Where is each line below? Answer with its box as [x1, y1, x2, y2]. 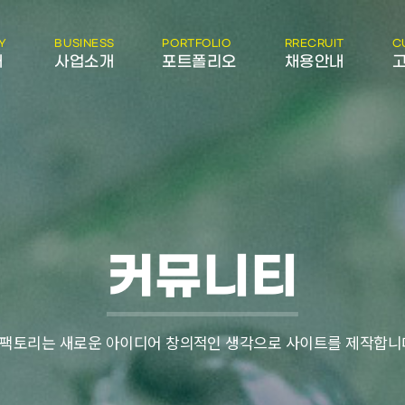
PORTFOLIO [162, 38, 231, 50]
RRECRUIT [284, 38, 345, 50]
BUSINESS [54, 38, 115, 50]
